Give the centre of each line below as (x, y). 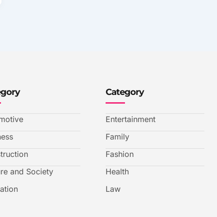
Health (117, 172)
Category (125, 92)
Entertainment (131, 119)
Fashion (120, 154)
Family (117, 137)
